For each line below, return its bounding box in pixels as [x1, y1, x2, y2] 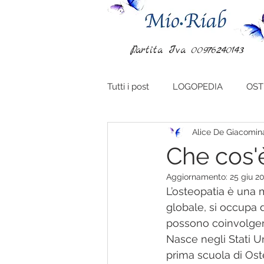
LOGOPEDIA [173, 81, 223, 92]
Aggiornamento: [166, 172, 230, 181]
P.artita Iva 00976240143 [130, 43, 244, 58]
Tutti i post [107, 81, 149, 92]
